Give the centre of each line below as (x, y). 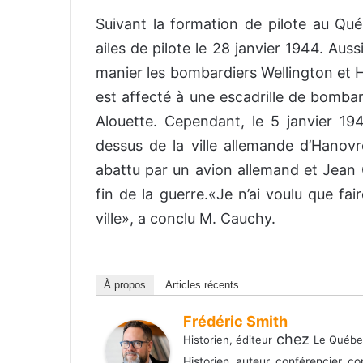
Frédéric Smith (235, 321)
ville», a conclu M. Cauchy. (186, 218)
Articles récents (202, 284)
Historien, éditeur (228, 339)
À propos (125, 284)
